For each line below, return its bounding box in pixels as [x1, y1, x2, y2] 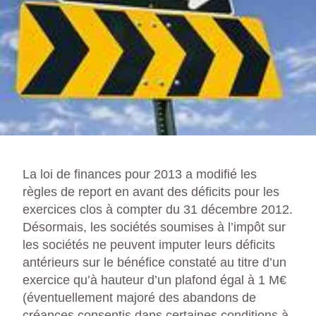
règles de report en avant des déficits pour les [23, 184, 279, 199]
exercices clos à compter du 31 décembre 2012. [23, 202, 293, 217]
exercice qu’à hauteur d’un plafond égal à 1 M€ [23, 272, 286, 287]
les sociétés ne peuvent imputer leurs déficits [23, 237, 275, 252]
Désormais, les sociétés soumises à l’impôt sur [23, 219, 286, 234]
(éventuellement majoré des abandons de [23, 290, 256, 305]
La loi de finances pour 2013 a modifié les [23, 166, 257, 181]
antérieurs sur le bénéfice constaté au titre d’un [23, 255, 286, 269]
